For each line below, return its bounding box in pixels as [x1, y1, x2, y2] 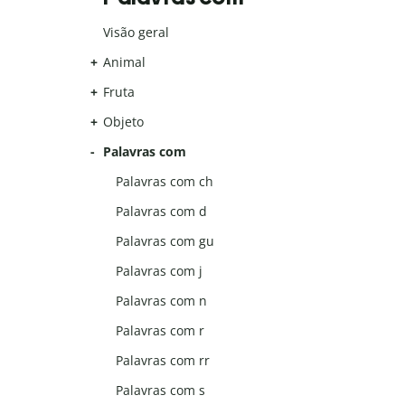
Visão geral [103, 24, 169, 42]
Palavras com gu [116, 232, 215, 250]
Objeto [103, 113, 144, 131]
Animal [103, 53, 146, 71]
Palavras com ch [116, 173, 214, 191]
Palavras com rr [116, 352, 211, 370]
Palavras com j [116, 262, 203, 280]
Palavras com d [116, 202, 208, 221]
